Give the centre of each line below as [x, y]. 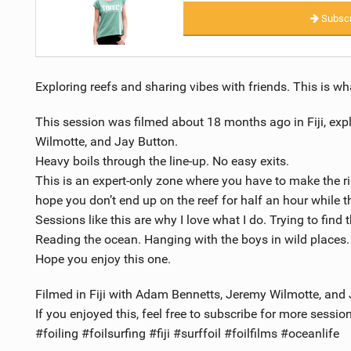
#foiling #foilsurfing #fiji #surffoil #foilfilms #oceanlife [187, 333]
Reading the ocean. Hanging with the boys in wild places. [192, 239]
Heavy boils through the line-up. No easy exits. [162, 161]
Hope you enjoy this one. [103, 259]
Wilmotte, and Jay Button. [106, 141]
